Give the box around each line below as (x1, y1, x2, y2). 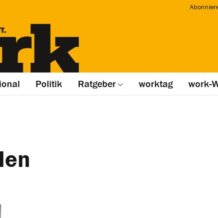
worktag (139, 77, 173, 90)
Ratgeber (78, 77, 116, 90)
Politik (36, 77, 62, 90)
